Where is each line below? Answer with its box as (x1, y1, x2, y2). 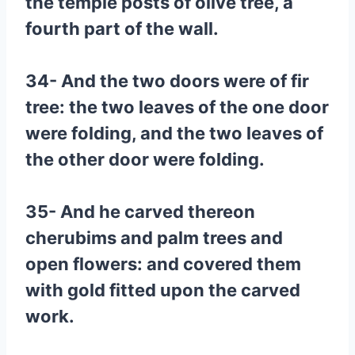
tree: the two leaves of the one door (25, 97, 329, 117)
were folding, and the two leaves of (25, 123, 323, 143)
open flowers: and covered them (25, 254, 301, 274)
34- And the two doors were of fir (25, 71, 309, 91)
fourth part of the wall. (25, 18, 219, 39)
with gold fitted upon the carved (25, 280, 300, 300)
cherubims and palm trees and (25, 227, 283, 248)
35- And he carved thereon (25, 201, 255, 222)
